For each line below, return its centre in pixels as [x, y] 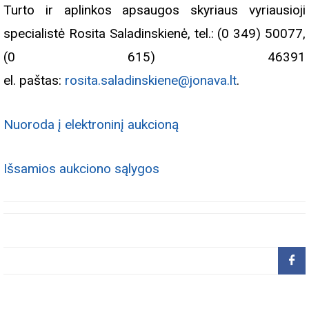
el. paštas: [34, 81]
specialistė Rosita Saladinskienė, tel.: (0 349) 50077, [154, 34]
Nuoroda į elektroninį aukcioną [91, 125]
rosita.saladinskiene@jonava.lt [151, 81]
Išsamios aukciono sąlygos [81, 169]
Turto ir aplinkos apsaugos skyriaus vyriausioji [154, 10]
